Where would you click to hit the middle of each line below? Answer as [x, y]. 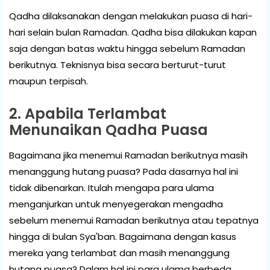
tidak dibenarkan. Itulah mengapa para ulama [111, 187]
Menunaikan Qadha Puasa [108, 130]
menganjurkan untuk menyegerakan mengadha [116, 204]
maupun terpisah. [50, 81]
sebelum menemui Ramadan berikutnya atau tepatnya [134, 220]
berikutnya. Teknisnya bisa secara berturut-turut [118, 64]
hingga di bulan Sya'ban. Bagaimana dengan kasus [123, 236]
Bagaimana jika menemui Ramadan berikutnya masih [128, 155]
